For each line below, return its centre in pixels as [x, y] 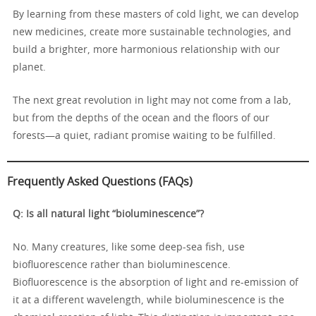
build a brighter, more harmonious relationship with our [146, 50]
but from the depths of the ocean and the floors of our [141, 119]
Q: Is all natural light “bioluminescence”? [108, 215]
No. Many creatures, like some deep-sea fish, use [129, 248]
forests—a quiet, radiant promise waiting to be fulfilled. [144, 136]
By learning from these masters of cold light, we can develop [156, 15]
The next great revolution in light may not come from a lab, [152, 101]
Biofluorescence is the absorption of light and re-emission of [156, 283]
